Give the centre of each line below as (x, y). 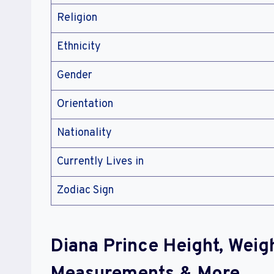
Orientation (85, 105)
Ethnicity (79, 47)
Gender (75, 76)
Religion (77, 18)
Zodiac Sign (85, 191)
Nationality (84, 133)
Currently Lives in (100, 162)
